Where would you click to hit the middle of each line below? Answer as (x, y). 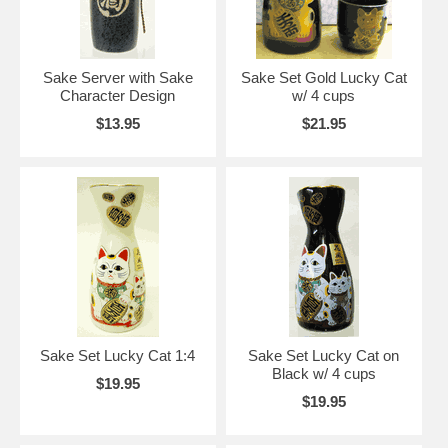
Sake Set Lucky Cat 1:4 (118, 355)
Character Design (118, 95)
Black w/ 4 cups (323, 373)
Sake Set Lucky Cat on (324, 355)
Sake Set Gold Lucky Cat (323, 77)
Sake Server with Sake (117, 77)
